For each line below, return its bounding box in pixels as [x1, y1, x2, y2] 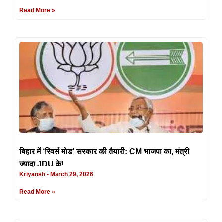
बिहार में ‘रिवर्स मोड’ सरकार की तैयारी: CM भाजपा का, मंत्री [19, 147, 189, 156]
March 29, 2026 [49, 170, 93, 178]
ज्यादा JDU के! [19, 159, 64, 168]
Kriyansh [19, 170, 47, 178]
